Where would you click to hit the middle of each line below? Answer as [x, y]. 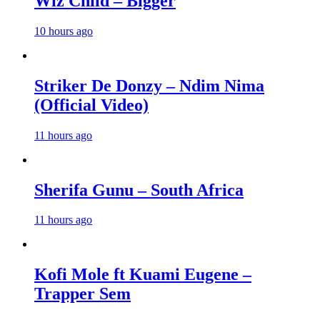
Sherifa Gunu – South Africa [139, 190]
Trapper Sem [82, 294]
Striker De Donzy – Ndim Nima [149, 85]
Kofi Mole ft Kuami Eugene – [143, 275]
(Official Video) [91, 105]
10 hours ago [64, 31]
